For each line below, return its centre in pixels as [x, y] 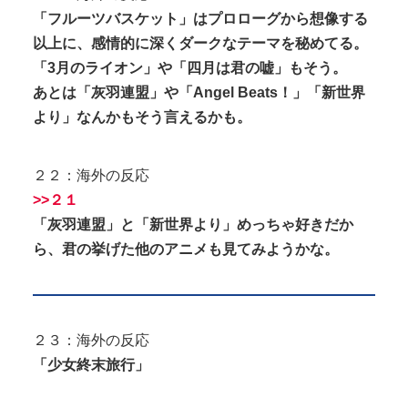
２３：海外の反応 [91, 340]
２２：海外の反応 [91, 175]
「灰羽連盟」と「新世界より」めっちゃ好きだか [193, 224]
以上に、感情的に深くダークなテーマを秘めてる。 [200, 43]
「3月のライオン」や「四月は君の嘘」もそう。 [190, 67]
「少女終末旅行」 [91, 364]
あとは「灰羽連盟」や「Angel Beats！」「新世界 [199, 92]
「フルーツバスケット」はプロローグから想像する [200, 18]
